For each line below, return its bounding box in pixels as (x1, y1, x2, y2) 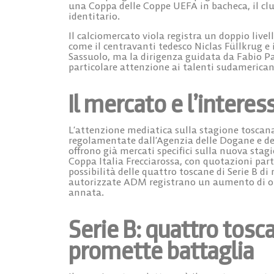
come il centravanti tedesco (68, 39, 194, 52)
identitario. (68, 10, 120, 23)
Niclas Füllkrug (194, 39, 262, 52)
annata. (68, 185, 104, 198)
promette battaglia (68, 234, 254, 267)
